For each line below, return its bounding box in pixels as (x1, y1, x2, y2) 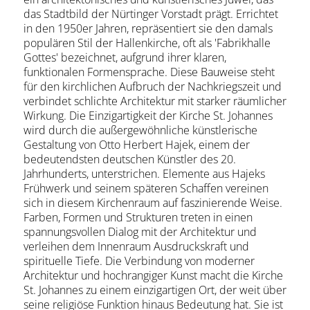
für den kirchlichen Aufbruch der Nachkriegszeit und (23, 79, 282, 94)
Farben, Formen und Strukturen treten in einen (23, 210, 253, 225)
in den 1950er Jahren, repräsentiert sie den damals (23, 21, 273, 36)
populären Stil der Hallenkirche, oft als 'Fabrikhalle (23, 35, 271, 51)
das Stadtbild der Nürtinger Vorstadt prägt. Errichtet (23, 6, 278, 21)
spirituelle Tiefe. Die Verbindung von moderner (23, 253, 255, 268)
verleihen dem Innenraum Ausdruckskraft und (23, 239, 249, 254)
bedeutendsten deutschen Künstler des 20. (23, 152, 236, 167)
